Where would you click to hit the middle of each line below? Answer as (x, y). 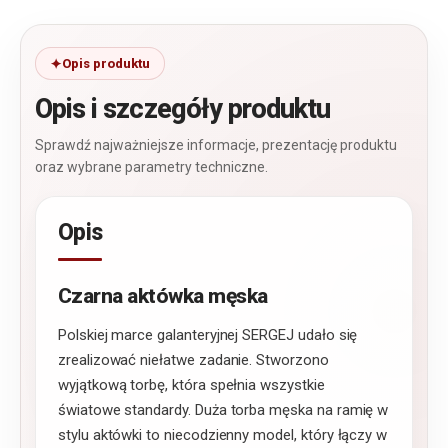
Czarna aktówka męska (163, 296)
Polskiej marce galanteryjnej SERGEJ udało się (208, 335)
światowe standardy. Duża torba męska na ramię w (223, 410)
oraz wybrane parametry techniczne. (151, 167)
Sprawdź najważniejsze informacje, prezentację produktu (216, 145)
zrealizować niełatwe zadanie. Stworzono (193, 360)
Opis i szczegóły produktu (183, 109)
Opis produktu (106, 64)
